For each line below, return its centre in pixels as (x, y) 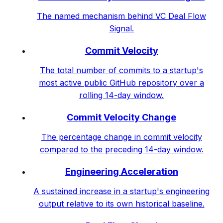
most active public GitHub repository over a (121, 82)
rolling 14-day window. (121, 95)
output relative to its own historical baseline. (121, 203)
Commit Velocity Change (121, 117)
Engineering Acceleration (121, 171)
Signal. (121, 28)
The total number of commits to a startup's (121, 70)
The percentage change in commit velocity (121, 137)
